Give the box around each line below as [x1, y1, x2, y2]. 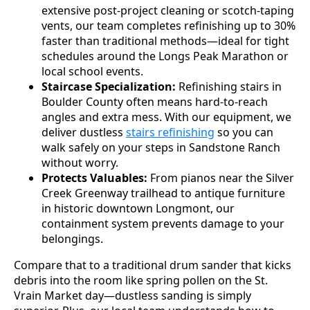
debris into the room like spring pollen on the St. [14, 273, 268, 289]
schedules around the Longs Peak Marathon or [42, 48, 289, 64]
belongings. [42, 231, 103, 247]
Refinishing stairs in [176, 79, 282, 95]
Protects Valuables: [42, 170, 147, 186]
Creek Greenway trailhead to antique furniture [42, 185, 285, 201]
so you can [215, 125, 273, 140]
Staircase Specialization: [42, 79, 176, 95]
